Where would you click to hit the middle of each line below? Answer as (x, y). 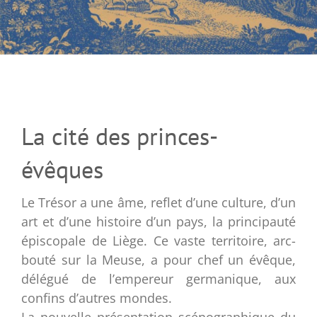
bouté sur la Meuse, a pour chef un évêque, (158, 259)
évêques (62, 169)
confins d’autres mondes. (97, 298)
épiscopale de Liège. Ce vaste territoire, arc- (158, 240)
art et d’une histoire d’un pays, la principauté (158, 221)
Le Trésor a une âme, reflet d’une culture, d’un (158, 202)
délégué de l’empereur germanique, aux (158, 278)
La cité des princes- (120, 136)
